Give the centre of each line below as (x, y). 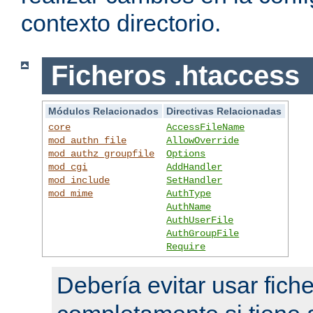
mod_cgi (68, 167)
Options (186, 153)
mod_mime (71, 193)
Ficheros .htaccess (175, 76)
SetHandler (195, 180)
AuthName (189, 206)
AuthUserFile (200, 220)
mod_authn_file (88, 140)
